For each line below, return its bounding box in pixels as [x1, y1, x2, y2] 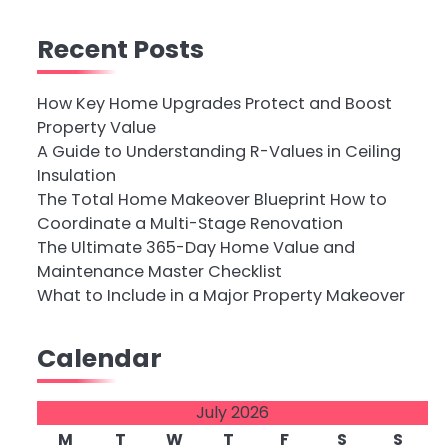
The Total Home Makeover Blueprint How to [36, 188, 387, 211]
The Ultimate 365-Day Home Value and [36, 236, 355, 259]
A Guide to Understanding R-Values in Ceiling [36, 140, 401, 163]
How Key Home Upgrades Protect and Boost [36, 92, 392, 115]
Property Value [36, 116, 156, 139]
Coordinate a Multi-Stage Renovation [36, 212, 343, 235]
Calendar [36, 340, 162, 376]
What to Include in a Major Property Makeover [36, 284, 405, 307]
